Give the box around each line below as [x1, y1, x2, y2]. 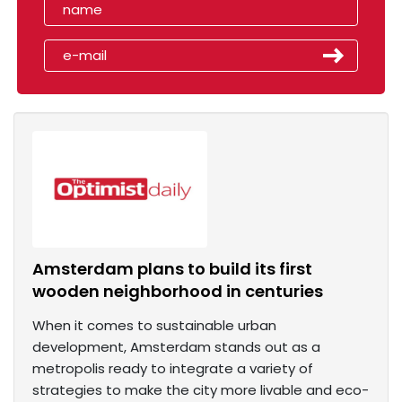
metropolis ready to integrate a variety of [32, 359, 313, 379]
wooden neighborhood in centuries [32, 280, 323, 303]
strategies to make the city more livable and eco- [32, 380, 369, 400]
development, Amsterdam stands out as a [32, 337, 320, 357]
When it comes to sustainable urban [32, 316, 276, 336]
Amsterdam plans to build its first [32, 258, 312, 281]
